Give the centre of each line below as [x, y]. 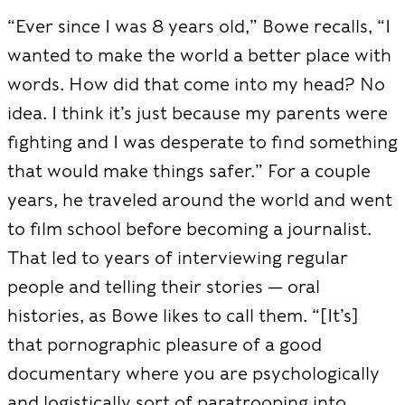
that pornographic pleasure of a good [165, 344]
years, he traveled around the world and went [200, 200]
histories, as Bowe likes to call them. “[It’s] [183, 316]
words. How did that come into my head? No [196, 84]
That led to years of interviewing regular [178, 258]
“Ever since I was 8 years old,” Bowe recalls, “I [199, 26]
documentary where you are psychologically [193, 373]
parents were [330, 113]
